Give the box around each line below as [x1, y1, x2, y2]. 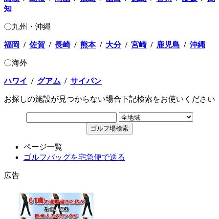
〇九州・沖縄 [4, 22, 51, 31]
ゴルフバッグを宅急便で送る [23, 153, 125, 162]
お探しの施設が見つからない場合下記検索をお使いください [4, 95, 215, 104]
